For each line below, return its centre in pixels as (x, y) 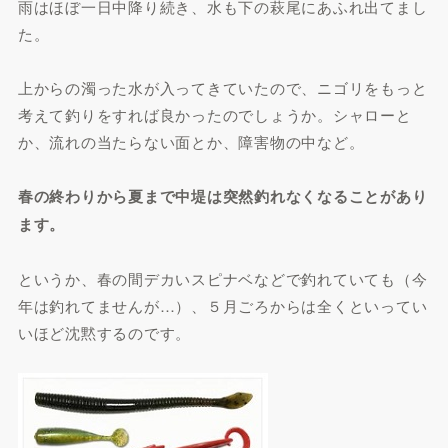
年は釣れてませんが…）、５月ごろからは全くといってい (222, 305)
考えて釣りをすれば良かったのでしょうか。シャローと (214, 114)
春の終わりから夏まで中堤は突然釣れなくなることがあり (222, 196)
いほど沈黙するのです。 (104, 332)
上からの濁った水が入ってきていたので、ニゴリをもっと (222, 87)
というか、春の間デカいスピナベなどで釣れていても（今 (222, 278)
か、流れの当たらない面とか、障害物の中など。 (191, 141)
